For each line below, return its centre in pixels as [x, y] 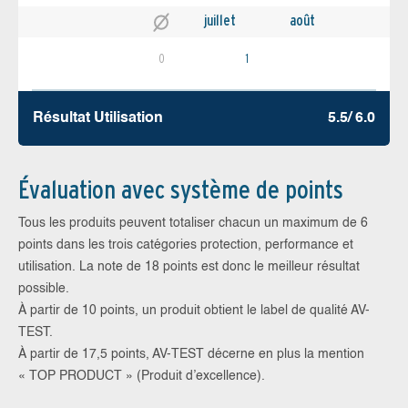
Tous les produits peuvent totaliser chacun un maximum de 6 [193, 223]
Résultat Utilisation [98, 118]
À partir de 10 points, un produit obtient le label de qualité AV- [194, 310]
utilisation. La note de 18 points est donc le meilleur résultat [189, 266]
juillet [220, 21]
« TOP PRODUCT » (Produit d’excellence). [142, 376]
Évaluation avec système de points [181, 189]
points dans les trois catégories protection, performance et [186, 245]
